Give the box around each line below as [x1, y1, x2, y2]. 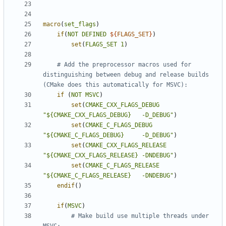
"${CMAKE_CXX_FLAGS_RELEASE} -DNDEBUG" [43, 152, 174, 159]
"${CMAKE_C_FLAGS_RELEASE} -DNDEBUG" [43, 172, 174, 180]
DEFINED [82, 31, 106, 38]
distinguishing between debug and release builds [43, 71, 209, 79]
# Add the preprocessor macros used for [57, 61, 191, 69]
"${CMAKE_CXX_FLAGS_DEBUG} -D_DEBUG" [43, 111, 174, 119]
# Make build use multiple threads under [71, 212, 209, 220]
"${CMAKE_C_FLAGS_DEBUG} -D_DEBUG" [43, 132, 174, 139]
